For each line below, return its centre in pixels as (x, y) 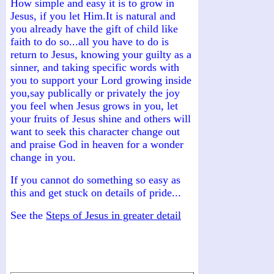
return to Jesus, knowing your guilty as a (101, 54)
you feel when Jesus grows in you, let (94, 106)
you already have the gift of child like (94, 28)
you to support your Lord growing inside (101, 80)
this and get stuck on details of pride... (96, 192)
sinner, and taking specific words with (95, 67)
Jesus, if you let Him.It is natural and (93, 16)
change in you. (43, 157)
